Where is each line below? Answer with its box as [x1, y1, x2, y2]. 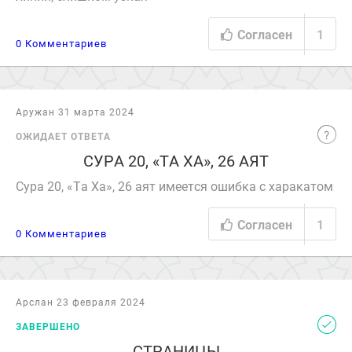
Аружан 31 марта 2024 [16, 105, 134, 118]
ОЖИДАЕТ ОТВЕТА [16, 130, 111, 142]
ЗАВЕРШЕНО [16, 320, 80, 332]
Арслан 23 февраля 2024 [16, 295, 145, 308]
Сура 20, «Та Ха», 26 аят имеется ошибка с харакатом [16, 178, 333, 194]
